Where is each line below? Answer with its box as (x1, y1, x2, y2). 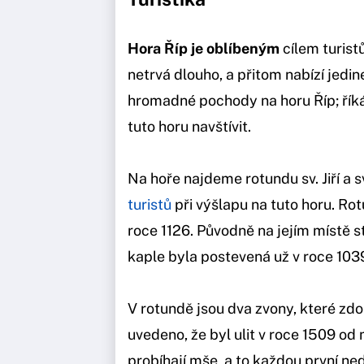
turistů (128, 196, 171, 214)
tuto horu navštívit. (128, 118, 254, 136)
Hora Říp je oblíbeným (128, 40, 279, 58)
